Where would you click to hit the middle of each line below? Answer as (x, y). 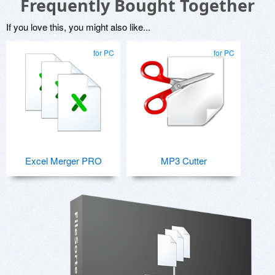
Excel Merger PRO (63, 160)
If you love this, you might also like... (78, 26)
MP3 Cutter (184, 160)
